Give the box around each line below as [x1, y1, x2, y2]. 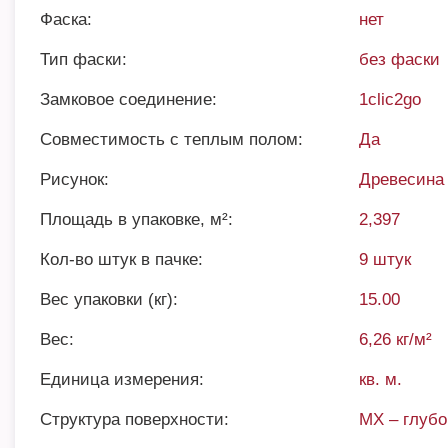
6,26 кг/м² [359, 330, 433, 349]
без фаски [359, 50, 441, 69]
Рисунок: [40, 170, 109, 189]
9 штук [359, 250, 412, 269]
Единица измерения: [40, 370, 204, 389]
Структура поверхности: [40, 410, 229, 429]
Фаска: [40, 10, 92, 29]
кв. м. [359, 370, 403, 389]
